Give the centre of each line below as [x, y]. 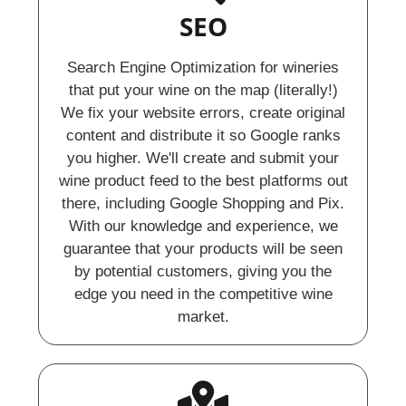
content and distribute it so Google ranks [203, 135]
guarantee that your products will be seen [203, 248]
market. [203, 316]
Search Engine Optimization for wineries [203, 67]
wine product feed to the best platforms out [203, 180]
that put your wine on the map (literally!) [203, 90]
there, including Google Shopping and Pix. [203, 203]
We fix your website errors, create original [203, 112]
